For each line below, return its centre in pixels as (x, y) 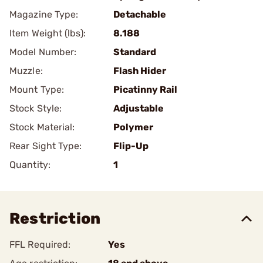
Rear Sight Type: (46, 146)
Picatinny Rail (145, 90)
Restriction (55, 219)
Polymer (133, 127)
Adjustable (139, 108)
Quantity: (30, 165)
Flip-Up (131, 146)
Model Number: (43, 52)
